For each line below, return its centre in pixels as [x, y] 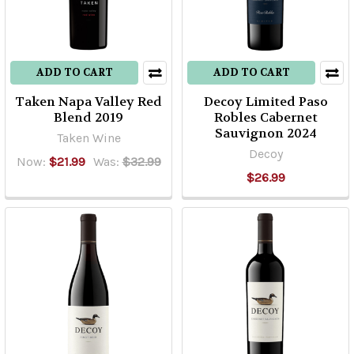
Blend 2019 [88, 117]
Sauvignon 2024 [265, 133]
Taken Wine [88, 138]
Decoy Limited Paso [265, 102]
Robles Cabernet [265, 117]
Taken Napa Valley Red [88, 102]
